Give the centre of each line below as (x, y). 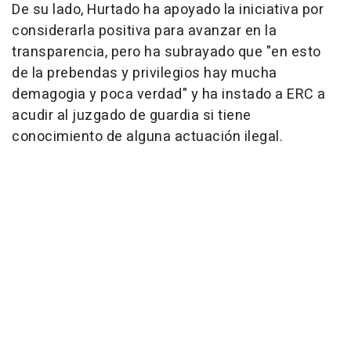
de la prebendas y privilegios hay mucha (145, 74)
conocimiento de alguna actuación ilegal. (147, 137)
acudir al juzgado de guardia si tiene (132, 116)
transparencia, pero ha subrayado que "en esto (166, 52)
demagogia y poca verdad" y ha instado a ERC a (169, 95)
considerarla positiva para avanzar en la (144, 31)
